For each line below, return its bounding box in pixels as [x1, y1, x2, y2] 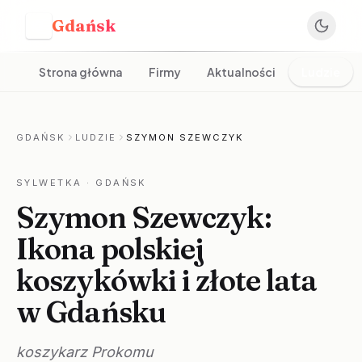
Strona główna [39, 65, 123, 79]
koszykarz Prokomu [16, 343, 154, 360]
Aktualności [207, 65, 276, 79]
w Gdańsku [16, 294, 166, 330]
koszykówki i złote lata [16, 263, 318, 298]
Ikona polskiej [16, 231, 204, 267]
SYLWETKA [16, 177, 82, 188]
